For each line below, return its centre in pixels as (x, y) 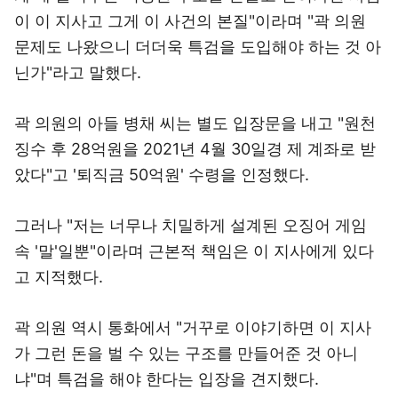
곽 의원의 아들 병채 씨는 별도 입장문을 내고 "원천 (195, 123)
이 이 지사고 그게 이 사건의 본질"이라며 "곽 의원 (190, 21)
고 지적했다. (59, 277)
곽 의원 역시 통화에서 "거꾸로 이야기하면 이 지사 (193, 327)
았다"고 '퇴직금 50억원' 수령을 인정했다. (162, 175)
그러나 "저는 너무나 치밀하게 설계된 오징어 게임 (191, 225)
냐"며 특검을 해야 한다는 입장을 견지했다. (167, 379)
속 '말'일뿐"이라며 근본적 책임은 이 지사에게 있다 (194, 251)
